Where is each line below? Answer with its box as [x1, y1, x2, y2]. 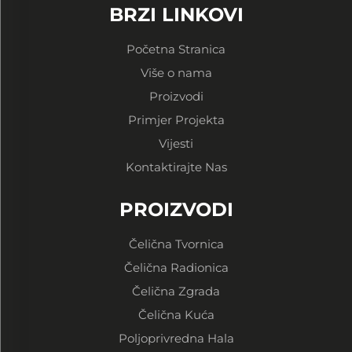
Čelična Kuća [137, 306, 214, 322]
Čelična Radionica [123, 259, 229, 275]
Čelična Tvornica [128, 236, 224, 251]
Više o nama [140, 64, 212, 80]
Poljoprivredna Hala [118, 330, 234, 346]
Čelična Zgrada [132, 283, 220, 299]
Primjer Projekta [127, 112, 225, 127]
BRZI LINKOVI [108, 2, 244, 26]
